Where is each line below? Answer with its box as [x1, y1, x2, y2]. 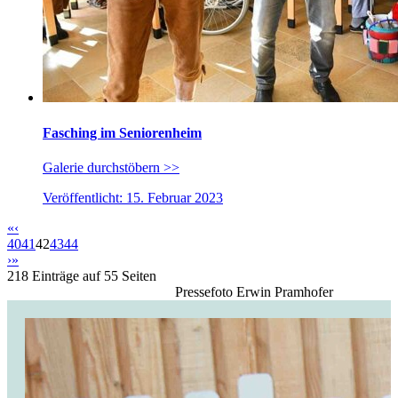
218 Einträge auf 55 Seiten [7, 267, 156, 283]
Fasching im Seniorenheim [43, 124, 202, 140]
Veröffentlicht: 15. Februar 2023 [43, 189, 223, 205]
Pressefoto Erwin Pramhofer [174, 283, 333, 299]
